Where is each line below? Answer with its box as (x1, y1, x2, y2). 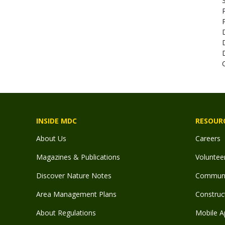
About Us (36, 134, 66, 143)
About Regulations (36, 208, 96, 217)
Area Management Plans (36, 189, 117, 199)
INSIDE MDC (36, 116, 77, 126)
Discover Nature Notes (36, 171, 111, 180)
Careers (195, 134, 220, 143)
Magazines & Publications (36, 152, 120, 162)
